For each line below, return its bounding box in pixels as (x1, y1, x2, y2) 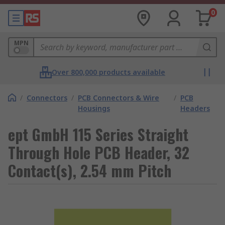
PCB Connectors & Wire (78, 93, 159, 102)
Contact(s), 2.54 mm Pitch (8, 159, 171, 182)
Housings (78, 103, 110, 113)
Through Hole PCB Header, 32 (8, 141, 189, 164)
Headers (180, 103, 210, 113)
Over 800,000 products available (52, 67, 165, 77)
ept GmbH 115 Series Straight (8, 123, 188, 146)
